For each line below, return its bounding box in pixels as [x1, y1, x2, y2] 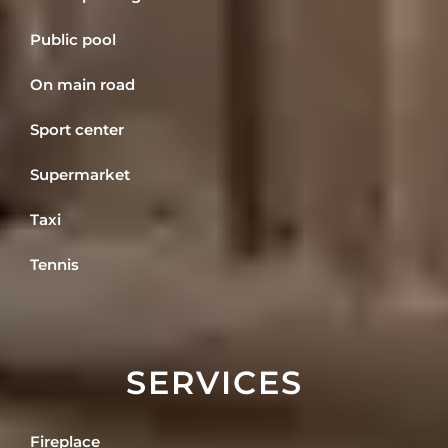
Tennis [30, 255, 79, 275]
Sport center [30, 120, 124, 140]
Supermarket [30, 165, 130, 185]
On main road [30, 75, 135, 95]
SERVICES [125, 363, 303, 403]
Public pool [30, 30, 116, 50]
